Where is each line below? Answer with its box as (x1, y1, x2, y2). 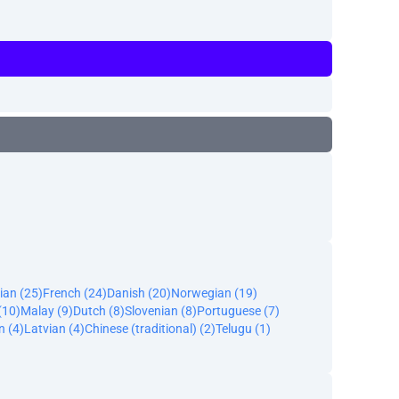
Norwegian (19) (171, 286, 257, 300)
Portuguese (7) (197, 304, 280, 318)
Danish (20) (107, 286, 171, 300)
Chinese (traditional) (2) (85, 322, 216, 336)
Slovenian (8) (125, 304, 197, 318)
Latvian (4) (24, 322, 85, 336)
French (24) (43, 286, 107, 300)
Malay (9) (20, 304, 73, 318)
